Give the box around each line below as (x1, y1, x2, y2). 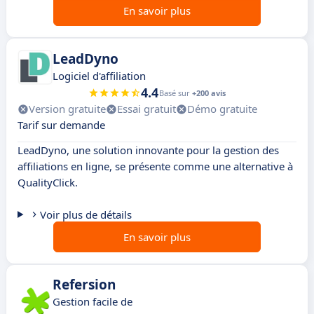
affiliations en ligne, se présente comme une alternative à (18, 159, 293, 174)
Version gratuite (29, 102, 106, 116)
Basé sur (159, 88, 192, 99)
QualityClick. (18, 175, 78, 190)
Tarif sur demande (18, 118, 105, 132)
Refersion (53, 275, 116, 294)
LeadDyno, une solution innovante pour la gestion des (18, 143, 279, 158)
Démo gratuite (187, 102, 257, 116)
